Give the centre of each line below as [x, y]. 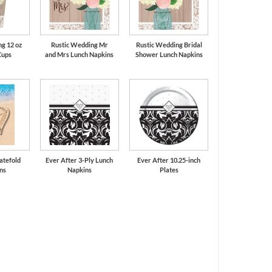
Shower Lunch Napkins [169, 54]
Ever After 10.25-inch [169, 160]
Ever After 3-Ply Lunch [80, 160]
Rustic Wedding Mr [79, 44]
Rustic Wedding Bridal [169, 44]
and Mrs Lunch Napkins [80, 54]
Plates [169, 169]
